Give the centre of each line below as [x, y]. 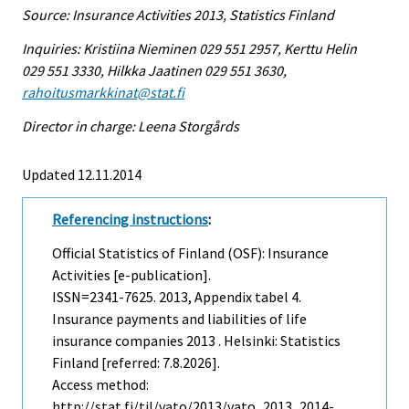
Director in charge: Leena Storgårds [131, 126]
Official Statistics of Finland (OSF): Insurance [190, 252]
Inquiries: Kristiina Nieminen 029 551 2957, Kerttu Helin [189, 49]
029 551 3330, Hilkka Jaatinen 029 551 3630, [154, 71]
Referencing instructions [130, 219]
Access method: [100, 384]
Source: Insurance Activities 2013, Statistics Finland [178, 15]
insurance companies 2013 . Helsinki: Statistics [196, 340]
